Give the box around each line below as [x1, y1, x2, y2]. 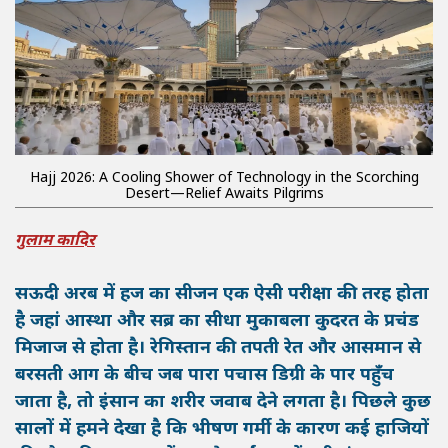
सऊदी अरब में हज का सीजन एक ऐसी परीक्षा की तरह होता [15, 283, 429, 307]
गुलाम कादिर [15, 231, 95, 253]
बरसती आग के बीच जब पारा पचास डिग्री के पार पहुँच [15, 364, 394, 388]
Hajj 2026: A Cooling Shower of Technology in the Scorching [29, 169, 419, 189]
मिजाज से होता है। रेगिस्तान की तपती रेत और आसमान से [15, 337, 421, 361]
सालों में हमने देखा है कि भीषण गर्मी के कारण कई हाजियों [15, 418, 429, 442]
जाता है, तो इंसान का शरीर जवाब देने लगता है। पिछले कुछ [15, 391, 431, 415]
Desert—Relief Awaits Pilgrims [124, 185, 324, 205]
